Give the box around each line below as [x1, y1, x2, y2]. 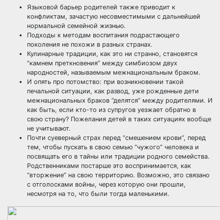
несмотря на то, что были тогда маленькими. [27, 190, 169, 197]
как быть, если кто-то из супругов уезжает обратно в [27, 106, 196, 113]
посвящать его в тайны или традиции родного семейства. [27, 153, 210, 160]
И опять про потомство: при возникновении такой [27, 78, 184, 85]
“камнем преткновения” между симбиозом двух [27, 59, 177, 67]
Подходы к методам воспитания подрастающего [27, 31, 180, 39]
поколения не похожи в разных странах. [27, 41, 153, 48]
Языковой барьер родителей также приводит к [27, 3, 175, 11]
